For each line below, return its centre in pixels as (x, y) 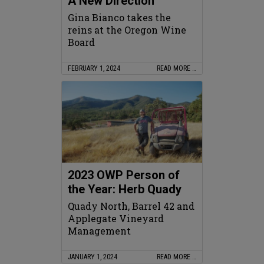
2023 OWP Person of (124, 175)
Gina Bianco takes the (119, 18)
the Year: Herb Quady (125, 189)
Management (99, 231)
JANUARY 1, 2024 (93, 257)
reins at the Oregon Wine (127, 30)
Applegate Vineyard (116, 219)
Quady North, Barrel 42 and (131, 206)
